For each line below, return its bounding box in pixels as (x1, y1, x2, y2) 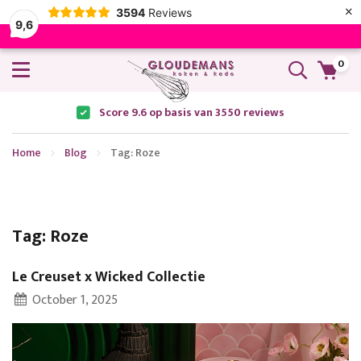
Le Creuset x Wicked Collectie (12, 265, 205, 290)
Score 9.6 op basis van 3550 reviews (99, 103, 284, 122)
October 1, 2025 (28, 289, 118, 312)
